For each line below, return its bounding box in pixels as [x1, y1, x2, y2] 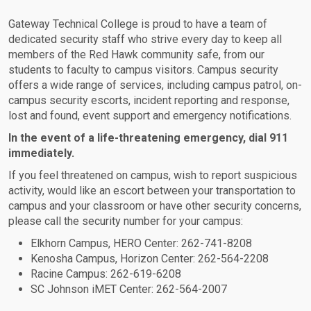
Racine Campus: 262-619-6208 [31, 267, 181, 281]
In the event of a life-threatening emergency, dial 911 [8, 131, 288, 145]
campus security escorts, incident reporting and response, [8, 94, 289, 108]
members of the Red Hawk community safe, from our [8, 48, 264, 62]
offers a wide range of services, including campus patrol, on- [8, 78, 302, 92]
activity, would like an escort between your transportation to [8, 184, 296, 198]
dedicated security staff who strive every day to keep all [8, 33, 282, 47]
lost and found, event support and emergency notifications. [8, 109, 292, 123]
